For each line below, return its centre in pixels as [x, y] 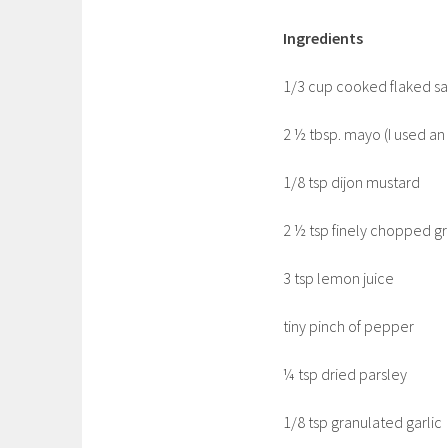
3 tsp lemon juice [338, 277]
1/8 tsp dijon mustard [351, 181]
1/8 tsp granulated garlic [362, 421]
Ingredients [323, 37]
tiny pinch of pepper [348, 325]
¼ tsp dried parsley [345, 373]
